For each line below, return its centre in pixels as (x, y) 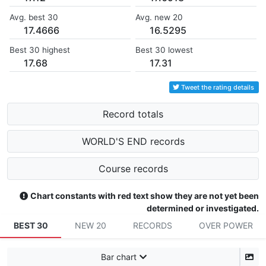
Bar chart (118, 257)
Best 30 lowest (164, 50)
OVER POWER (226, 226)
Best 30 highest (40, 50)
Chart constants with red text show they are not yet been (145, 196)
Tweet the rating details (218, 88)
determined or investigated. (203, 208)
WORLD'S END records (133, 142)
